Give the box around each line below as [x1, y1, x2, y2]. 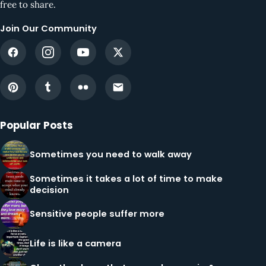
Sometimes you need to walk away [30, 148, 192, 161]
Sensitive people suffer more [30, 208, 164, 220]
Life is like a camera [30, 237, 121, 250]
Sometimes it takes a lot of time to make [30, 172, 223, 185]
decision [30, 183, 69, 196]
